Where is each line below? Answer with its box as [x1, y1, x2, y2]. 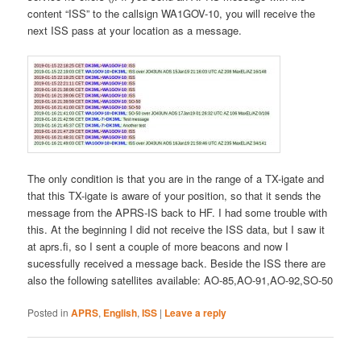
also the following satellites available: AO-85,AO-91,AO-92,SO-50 [27, 272, 334, 288]
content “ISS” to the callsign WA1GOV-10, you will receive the [27, 5, 316, 21]
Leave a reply [164, 305, 227, 321]
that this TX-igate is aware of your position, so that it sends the [27, 187, 322, 203]
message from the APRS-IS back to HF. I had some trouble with [27, 204, 328, 220]
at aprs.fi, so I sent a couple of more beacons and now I [27, 238, 289, 254]
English [103, 305, 138, 321]
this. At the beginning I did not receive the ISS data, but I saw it [27, 221, 326, 237]
